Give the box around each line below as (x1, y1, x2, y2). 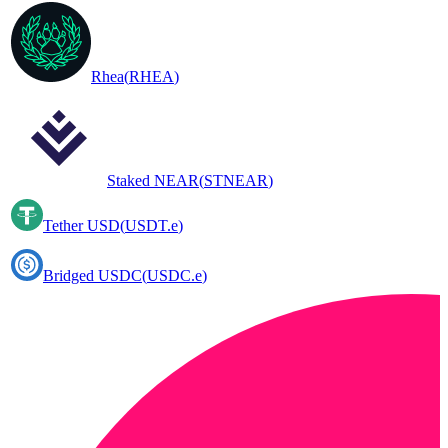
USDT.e (125, 217, 178, 235)
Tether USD (43, 217, 120, 235)
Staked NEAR (107, 172, 199, 190)
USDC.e (147, 267, 202, 285)
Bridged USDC (43, 267, 142, 285)
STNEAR (204, 172, 268, 190)
